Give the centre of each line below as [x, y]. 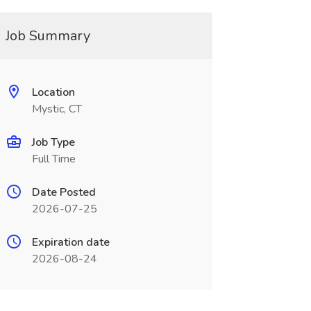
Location [53, 92]
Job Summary [48, 36]
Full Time [53, 159]
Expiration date [70, 242]
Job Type [53, 142]
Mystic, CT [57, 109]
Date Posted [64, 192]
